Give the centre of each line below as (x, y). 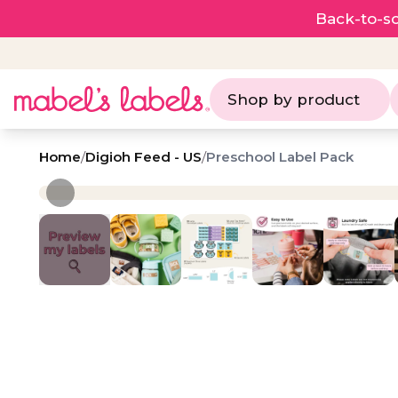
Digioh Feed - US (143, 157)
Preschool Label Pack (280, 157)
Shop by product (294, 99)
